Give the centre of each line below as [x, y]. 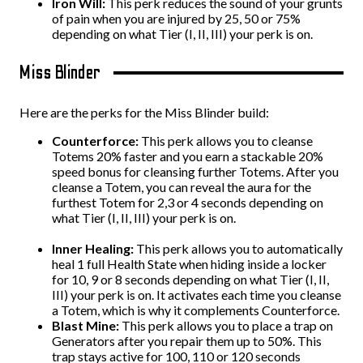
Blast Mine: [87, 325]
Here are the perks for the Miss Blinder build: [144, 112]
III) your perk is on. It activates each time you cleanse [196, 295]
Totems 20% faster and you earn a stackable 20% [188, 156]
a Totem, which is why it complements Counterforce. [196, 310]
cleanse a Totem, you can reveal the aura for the [181, 187]
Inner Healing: [94, 248]
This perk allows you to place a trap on [227, 325]
